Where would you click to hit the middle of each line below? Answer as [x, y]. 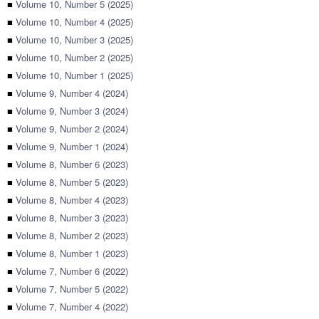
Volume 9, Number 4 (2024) [72, 93]
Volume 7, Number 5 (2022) [72, 289]
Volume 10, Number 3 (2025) [74, 40]
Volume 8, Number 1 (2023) [72, 253]
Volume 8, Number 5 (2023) [72, 182]
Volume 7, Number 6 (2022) [72, 271]
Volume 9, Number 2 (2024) [72, 129]
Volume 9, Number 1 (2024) [72, 146]
